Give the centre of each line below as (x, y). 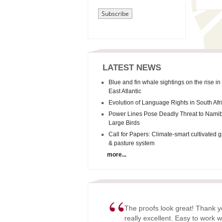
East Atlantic (125, 91)
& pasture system (132, 143)
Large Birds (124, 123)
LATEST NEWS (132, 68)
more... (115, 155)
